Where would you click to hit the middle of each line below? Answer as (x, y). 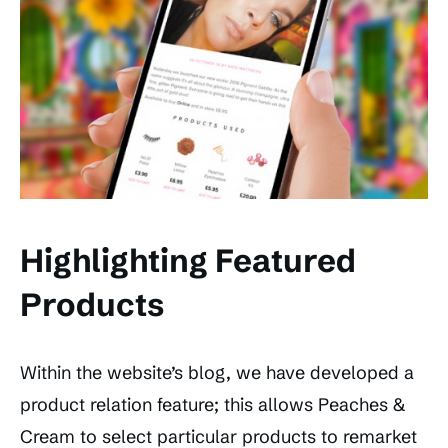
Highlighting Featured (188, 260)
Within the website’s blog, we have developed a (217, 372)
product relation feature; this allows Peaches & (212, 404)
